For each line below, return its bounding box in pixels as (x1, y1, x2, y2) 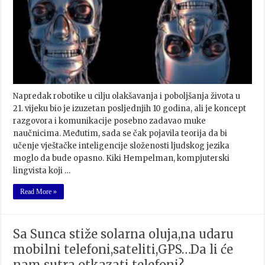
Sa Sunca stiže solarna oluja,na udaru (13, 227, 234, 241)
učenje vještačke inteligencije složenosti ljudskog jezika (13, 141, 230, 151)
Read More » (20, 188, 57, 196)
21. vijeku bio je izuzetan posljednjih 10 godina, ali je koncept (13, 104, 247, 114)
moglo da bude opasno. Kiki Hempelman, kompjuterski (13, 153, 230, 163)
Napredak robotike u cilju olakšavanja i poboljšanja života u (13, 91, 241, 101)
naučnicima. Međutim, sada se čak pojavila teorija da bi (13, 128, 228, 138)
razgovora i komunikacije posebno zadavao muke (13, 116, 206, 126)
